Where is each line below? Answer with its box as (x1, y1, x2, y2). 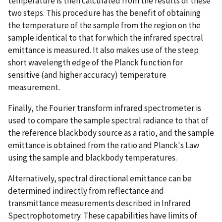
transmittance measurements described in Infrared (8, 197, 191, 209)
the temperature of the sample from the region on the (8, 19, 201, 31)
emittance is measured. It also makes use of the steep (8, 44, 199, 55)
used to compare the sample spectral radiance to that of (8, 114, 209, 126)
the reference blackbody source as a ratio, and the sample (8, 127, 214, 138)
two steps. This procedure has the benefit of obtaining (8, 7, 201, 18)
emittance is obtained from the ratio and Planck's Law (8, 139, 199, 151)
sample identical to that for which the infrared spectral (8, 32, 203, 43)
